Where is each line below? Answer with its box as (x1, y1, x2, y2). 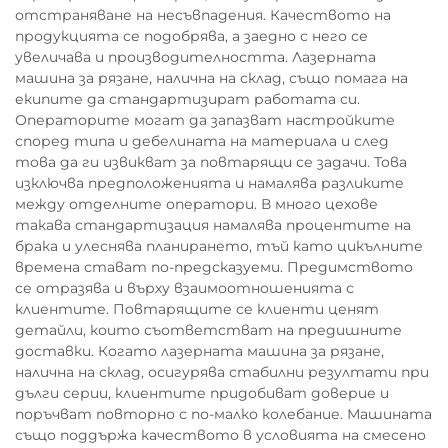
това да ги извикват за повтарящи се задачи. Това (15, 153, 407, 171)
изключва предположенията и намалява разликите (15, 174, 404, 192)
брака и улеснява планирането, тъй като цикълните (15, 237, 423, 255)
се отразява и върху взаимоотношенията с (15, 279, 354, 297)
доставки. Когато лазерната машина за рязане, (15, 342, 384, 360)
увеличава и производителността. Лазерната (15, 48, 376, 66)
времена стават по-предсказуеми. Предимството (15, 258, 413, 276)
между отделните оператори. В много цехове (15, 195, 378, 213)
